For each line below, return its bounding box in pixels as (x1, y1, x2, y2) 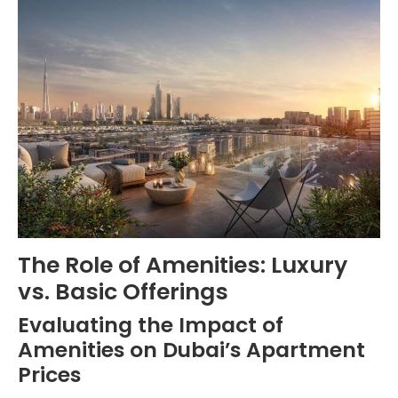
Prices (18, 359, 81, 389)
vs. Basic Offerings (18, 275, 228, 307)
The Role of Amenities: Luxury (18, 249, 347, 281)
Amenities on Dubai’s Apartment (18, 334, 365, 364)
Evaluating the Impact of (18, 309, 283, 339)
